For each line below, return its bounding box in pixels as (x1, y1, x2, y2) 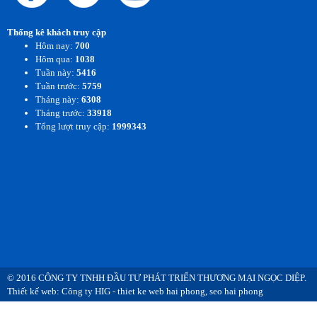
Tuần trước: (35, 81, 82, 92)
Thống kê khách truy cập (7, 27, 106, 38)
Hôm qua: (35, 54, 75, 65)
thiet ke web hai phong (117, 286, 205, 297)
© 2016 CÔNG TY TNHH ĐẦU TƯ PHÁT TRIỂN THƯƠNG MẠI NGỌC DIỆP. (7, 272, 306, 284)
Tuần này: (35, 67, 76, 79)
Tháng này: (35, 94, 81, 105)
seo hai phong (209, 286, 263, 297)
